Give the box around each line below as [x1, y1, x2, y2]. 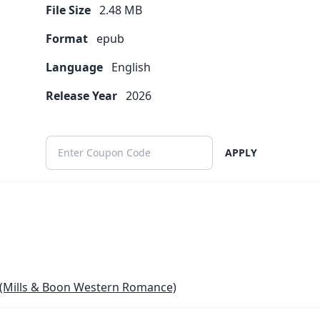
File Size [46, 1, 91, 18]
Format [46, 30, 88, 46]
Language [46, 59, 103, 75]
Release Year [46, 87, 117, 104]
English [111, 59, 151, 75]
